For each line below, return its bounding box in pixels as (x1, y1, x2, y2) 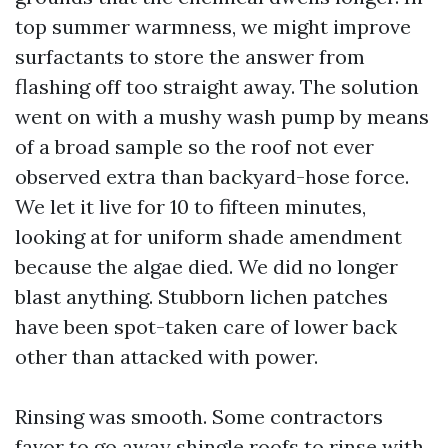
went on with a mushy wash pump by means (15, 104, 429, 129)
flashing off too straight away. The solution (15, 74, 419, 99)
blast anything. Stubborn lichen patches (15, 284, 388, 309)
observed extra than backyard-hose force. (15, 164, 409, 189)
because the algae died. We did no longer (15, 254, 398, 279)
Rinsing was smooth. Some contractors (15, 404, 383, 429)
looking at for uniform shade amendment (15, 224, 402, 249)
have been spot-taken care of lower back (15, 314, 397, 339)
